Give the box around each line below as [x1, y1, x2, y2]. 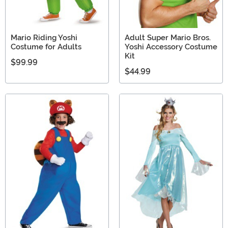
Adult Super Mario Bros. [125, 33, 211, 43]
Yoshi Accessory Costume [125, 42, 217, 52]
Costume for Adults [11, 42, 81, 52]
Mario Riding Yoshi [11, 33, 77, 43]
